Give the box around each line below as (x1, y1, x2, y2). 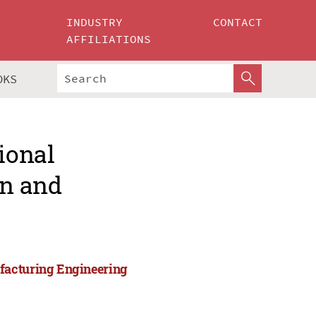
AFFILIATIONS (66, 32, 152, 46)
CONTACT (213, 15, 262, 29)
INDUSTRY (66, 15, 123, 29)
